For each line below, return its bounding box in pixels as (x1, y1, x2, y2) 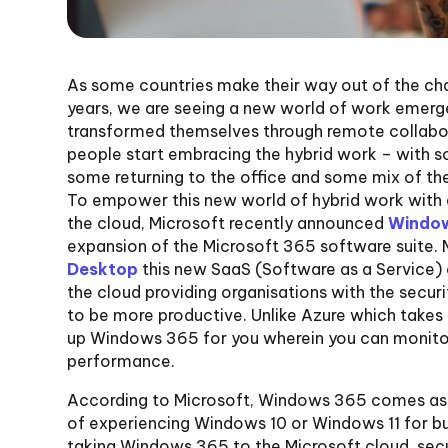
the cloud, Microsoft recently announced (67, 212, 389, 233)
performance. (67, 350, 176, 371)
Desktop (67, 258, 139, 279)
